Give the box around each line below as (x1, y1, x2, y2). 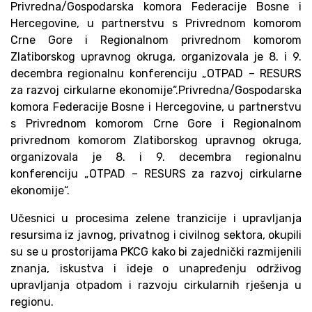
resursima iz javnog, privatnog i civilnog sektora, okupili (10, 228, 302, 242)
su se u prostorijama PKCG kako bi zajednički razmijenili (10, 245, 302, 258)
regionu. (10, 295, 54, 309)
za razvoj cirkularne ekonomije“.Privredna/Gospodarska (10, 84, 302, 97)
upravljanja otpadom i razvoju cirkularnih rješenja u (10, 279, 302, 292)
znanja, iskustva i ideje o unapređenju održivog (10, 262, 302, 275)
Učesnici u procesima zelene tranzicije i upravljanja (10, 212, 302, 225)
